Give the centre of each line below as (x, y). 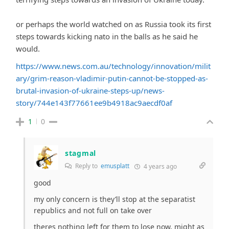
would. (28, 48)
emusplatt (115, 166)
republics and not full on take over (93, 210)
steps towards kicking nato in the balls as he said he (107, 36)
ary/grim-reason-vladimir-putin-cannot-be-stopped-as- (112, 78)
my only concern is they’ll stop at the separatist (114, 199)
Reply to (87, 166)
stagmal (81, 153)
